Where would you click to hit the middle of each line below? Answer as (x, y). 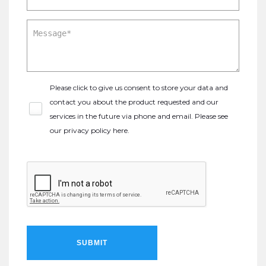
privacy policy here (96, 130)
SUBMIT (92, 243)
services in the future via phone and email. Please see (139, 116)
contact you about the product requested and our (134, 102)
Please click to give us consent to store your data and (139, 88)
